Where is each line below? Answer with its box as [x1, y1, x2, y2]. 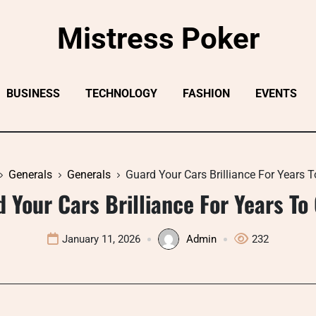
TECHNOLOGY [85, 87, 157, 100]
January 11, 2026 [62, 233, 140, 245]
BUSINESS [6, 87, 60, 100]
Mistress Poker [56, 21, 260, 56]
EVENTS [255, 87, 297, 100]
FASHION [182, 87, 230, 100]
